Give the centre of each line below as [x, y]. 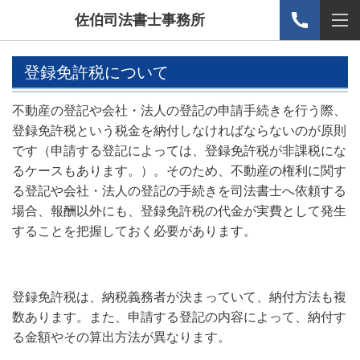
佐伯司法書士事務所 [140, 20]
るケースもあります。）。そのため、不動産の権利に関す [179, 171]
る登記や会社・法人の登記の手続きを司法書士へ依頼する [179, 191]
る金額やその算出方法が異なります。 [121, 337]
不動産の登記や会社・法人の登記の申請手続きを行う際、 [179, 110]
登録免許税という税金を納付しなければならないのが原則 [179, 131]
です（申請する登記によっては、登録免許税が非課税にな [179, 151]
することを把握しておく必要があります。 [134, 231]
